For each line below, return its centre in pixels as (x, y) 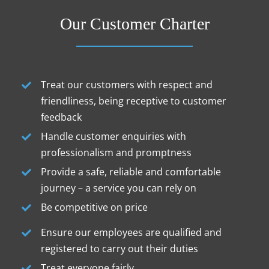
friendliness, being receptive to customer (134, 101)
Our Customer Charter (134, 24)
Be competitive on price (95, 207)
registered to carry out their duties (120, 249)
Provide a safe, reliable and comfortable (131, 172)
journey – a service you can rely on (119, 188)
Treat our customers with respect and (127, 85)
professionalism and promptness (116, 153)
